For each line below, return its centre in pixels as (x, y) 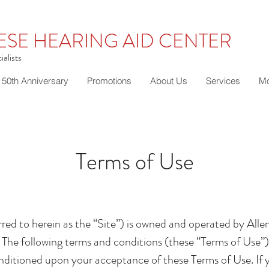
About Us (169, 81)
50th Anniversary (35, 81)
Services (223, 81)
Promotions (109, 81)
